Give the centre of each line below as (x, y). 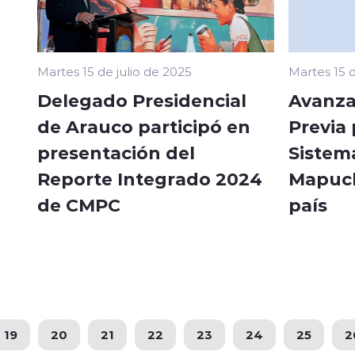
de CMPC (79, 204)
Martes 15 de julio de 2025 (115, 71)
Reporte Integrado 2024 (150, 178)
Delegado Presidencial (142, 99)
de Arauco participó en (144, 126)
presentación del (116, 152)
